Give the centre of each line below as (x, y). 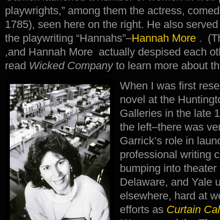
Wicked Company (71, 66)
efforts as (143, 209)
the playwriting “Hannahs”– (68, 38)
